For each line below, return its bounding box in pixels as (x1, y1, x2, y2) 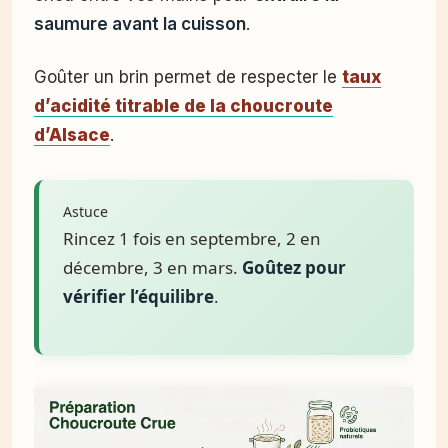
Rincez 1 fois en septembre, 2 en (63, 226, 321, 250)
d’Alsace (34, 125, 110, 146)
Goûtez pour (242, 255, 346, 279)
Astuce (63, 201, 108, 221)
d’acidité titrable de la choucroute (34, 96, 333, 117)
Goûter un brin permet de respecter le (34, 67, 342, 88)
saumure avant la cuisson (34, 14, 246, 35)
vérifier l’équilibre (63, 284, 214, 308)
